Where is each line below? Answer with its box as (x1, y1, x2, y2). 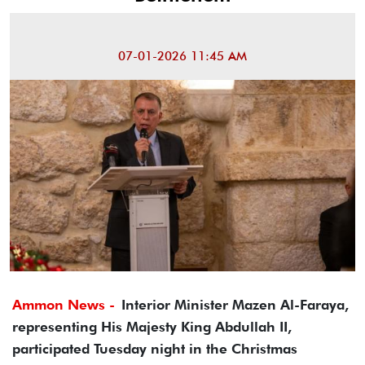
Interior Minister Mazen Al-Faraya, (121, 297, 349, 314)
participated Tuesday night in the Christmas (12, 341, 297, 358)
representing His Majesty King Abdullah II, (12, 319, 292, 336)
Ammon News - (12, 297, 115, 314)
